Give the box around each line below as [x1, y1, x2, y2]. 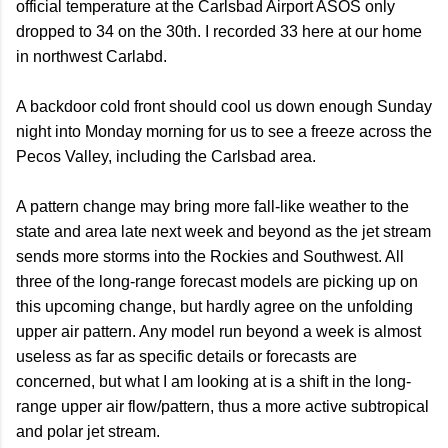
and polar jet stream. [16, 422, 164, 440]
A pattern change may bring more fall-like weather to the [16, 197, 409, 215]
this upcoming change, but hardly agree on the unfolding [16, 297, 413, 315]
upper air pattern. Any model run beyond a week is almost [16, 322, 421, 340]
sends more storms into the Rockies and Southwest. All [16, 247, 404, 265]
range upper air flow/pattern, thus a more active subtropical [16, 397, 429, 415]
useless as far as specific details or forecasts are [16, 347, 357, 365]
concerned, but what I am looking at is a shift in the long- [16, 372, 411, 390]
